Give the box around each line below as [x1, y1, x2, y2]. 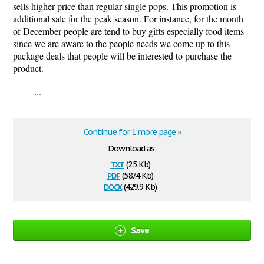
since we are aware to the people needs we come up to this [13, 37, 230, 49]
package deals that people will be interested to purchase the [13, 49, 232, 62]
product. [13, 62, 44, 74]
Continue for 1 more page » [83, 127, 181, 137]
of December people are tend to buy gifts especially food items [13, 25, 244, 37]
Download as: [108, 143, 156, 154]
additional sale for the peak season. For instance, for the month [13, 12, 243, 25]
